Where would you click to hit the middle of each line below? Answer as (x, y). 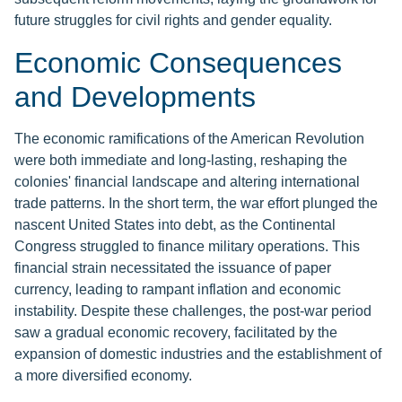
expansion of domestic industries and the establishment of (198, 354)
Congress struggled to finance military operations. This (187, 247)
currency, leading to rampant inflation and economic (178, 290)
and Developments (135, 97)
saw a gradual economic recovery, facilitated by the (176, 333)
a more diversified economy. (103, 376)
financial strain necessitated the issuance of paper (173, 268)
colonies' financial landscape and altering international (187, 182)
